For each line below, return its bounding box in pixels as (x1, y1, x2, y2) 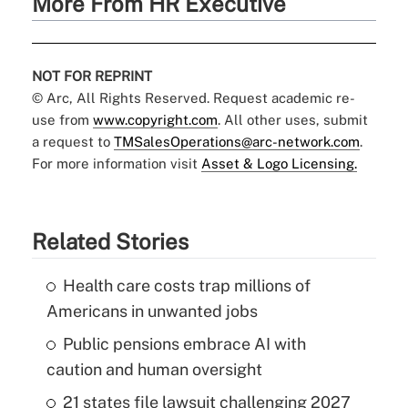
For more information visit (31, 155, 201, 171)
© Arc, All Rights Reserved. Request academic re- (31, 89, 355, 106)
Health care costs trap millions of (62, 275, 311, 295)
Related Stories (31, 228, 189, 254)
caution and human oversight (46, 359, 262, 379)
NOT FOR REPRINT (31, 67, 152, 84)
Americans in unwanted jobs (46, 301, 258, 321)
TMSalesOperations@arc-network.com (113, 133, 360, 149)
